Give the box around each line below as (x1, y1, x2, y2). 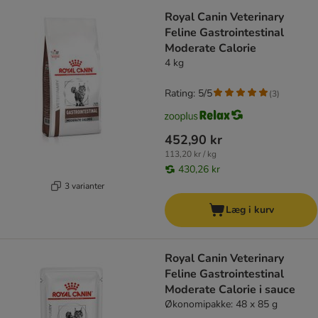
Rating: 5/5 (165, 87, 212, 101)
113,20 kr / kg (165, 148, 216, 160)
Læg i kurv (225, 203, 274, 217)
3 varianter (64, 180, 104, 192)
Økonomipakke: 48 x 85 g (165, 297, 278, 312)
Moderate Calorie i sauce (165, 282, 295, 298)
